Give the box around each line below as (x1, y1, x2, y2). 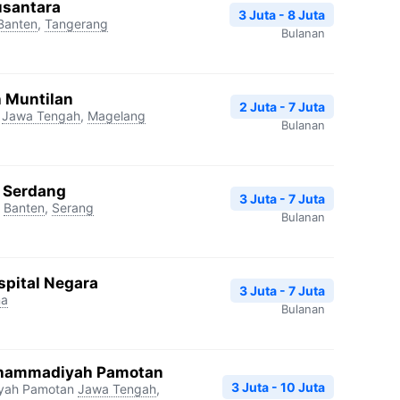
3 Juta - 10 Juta (231, 379, 325, 395)
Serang (52, 199, 94, 215)
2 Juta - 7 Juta (239, 98, 325, 114)
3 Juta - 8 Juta (238, 6, 325, 22)
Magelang (87, 107, 146, 123)
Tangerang (45, 15, 108, 31)
